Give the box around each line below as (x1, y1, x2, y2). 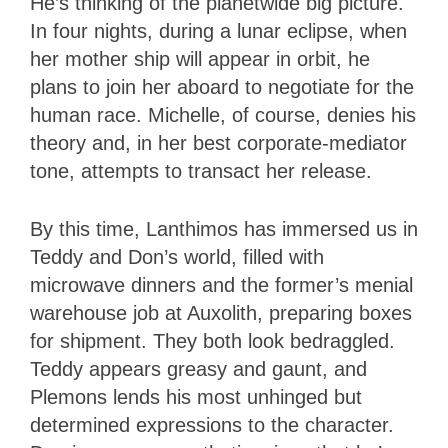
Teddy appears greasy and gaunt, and (30, 357, 367, 380)
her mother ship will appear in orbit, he (30, 47, 370, 70)
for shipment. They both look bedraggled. (30, 329, 395, 352)
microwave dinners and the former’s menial (30, 273, 413, 296)
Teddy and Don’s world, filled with (30, 245, 324, 268)
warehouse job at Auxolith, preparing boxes (30, 301, 412, 324)
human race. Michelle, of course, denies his (30, 103, 416, 126)
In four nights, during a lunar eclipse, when (30, 19, 407, 42)
